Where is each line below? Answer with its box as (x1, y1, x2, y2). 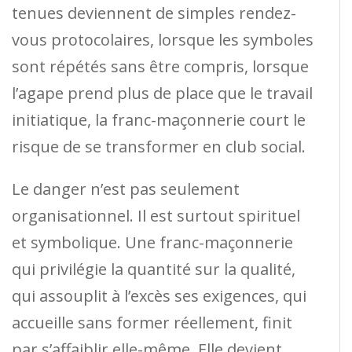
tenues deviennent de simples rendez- (12, 2, 296, 24)
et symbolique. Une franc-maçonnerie (12, 231, 293, 253)
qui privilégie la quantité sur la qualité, (12, 258, 295, 280)
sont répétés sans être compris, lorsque (12, 55, 309, 77)
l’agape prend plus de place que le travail (12, 82, 313, 104)
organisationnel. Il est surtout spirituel (12, 204, 300, 226)
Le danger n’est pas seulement (12, 178, 240, 200)
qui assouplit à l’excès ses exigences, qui (12, 284, 306, 306)
